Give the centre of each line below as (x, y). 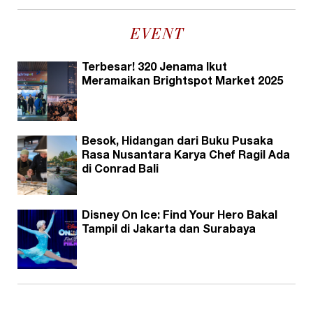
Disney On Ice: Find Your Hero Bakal (180, 216)
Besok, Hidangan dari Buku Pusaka (177, 142)
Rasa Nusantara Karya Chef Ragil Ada (186, 156)
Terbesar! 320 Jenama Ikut (154, 68)
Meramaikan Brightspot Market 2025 (182, 82)
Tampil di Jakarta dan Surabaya (169, 230)
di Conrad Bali (120, 170)
